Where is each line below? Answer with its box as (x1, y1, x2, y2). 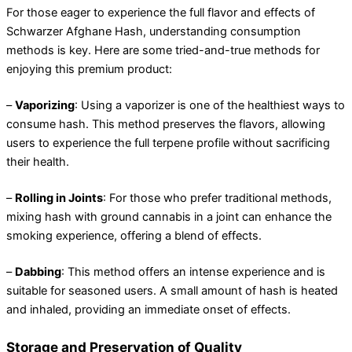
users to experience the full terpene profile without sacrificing (6, 136, 330, 151)
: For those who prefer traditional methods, (103, 191, 332, 206)
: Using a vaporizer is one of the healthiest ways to (75, 98, 345, 113)
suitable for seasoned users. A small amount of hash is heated (6, 283, 338, 298)
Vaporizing (15, 98, 75, 113)
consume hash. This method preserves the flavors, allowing (6, 117, 325, 132)
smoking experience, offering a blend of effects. (6, 229, 262, 244)
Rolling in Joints (15, 191, 103, 206)
